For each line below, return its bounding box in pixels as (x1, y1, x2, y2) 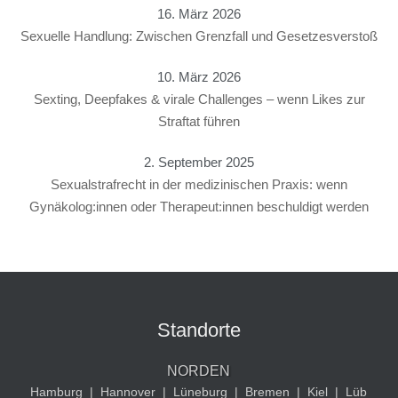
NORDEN (167, 363, 231, 378)
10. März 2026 (157, 69, 241, 84)
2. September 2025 (144, 155, 254, 170)
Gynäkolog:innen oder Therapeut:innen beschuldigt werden (29, 199, 369, 214)
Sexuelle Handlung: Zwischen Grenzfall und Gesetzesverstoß (20, 28, 378, 44)
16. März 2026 (157, 6, 241, 21)
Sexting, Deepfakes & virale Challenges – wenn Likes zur (33, 92, 365, 107)
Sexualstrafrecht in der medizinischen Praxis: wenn (51, 177, 347, 192)
